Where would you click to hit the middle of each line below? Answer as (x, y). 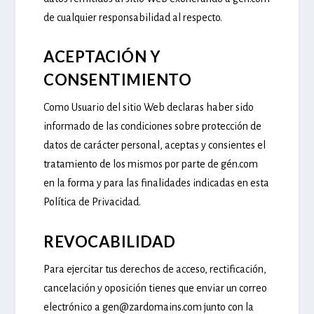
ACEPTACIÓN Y (102, 57)
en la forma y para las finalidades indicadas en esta (157, 183)
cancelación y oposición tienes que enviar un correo (156, 288)
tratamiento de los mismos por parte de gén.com (151, 164)
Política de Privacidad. (93, 202)
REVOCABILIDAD (110, 241)
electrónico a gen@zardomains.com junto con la (149, 307)
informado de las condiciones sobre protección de (153, 127)
